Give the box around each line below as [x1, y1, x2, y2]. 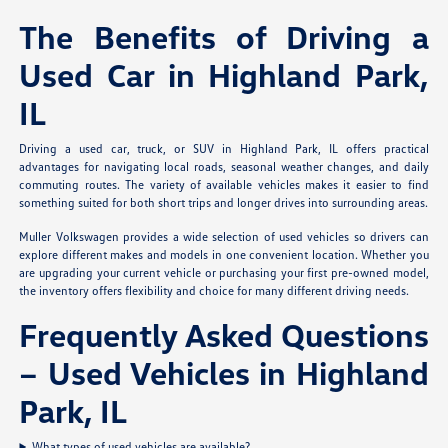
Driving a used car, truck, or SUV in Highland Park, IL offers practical [19, 140, 429, 156]
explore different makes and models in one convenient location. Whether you [19, 246, 429, 262]
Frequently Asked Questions [19, 314, 429, 354]
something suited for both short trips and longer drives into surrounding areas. [19, 194, 429, 210]
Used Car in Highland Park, [19, 54, 429, 94]
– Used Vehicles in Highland [19, 352, 429, 392]
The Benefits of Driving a [19, 16, 429, 56]
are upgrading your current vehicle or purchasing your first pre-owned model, [19, 264, 429, 280]
